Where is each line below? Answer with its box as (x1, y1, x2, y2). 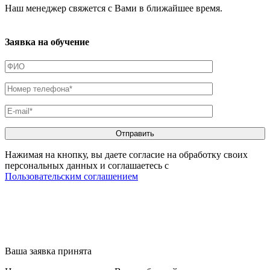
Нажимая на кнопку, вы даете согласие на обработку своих (5, 149, 248, 160)
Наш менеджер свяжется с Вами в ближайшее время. (5, 3, 222, 14)
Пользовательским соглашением (5, 171, 138, 181)
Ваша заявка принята (5, 245, 92, 256)
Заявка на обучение (5, 36, 89, 47)
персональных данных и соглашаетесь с (5, 160, 169, 171)
